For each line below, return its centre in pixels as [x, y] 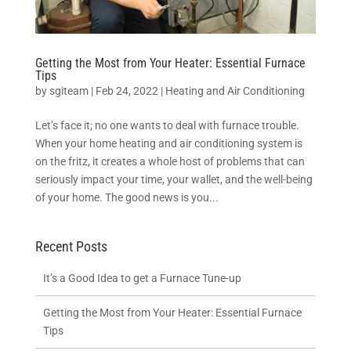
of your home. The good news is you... [127, 197]
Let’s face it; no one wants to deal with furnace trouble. [167, 125]
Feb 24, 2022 [127, 90]
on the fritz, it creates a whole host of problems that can [170, 161]
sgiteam [69, 90]
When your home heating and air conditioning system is [168, 143]
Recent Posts [71, 246]
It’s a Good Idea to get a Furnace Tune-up [142, 278]
